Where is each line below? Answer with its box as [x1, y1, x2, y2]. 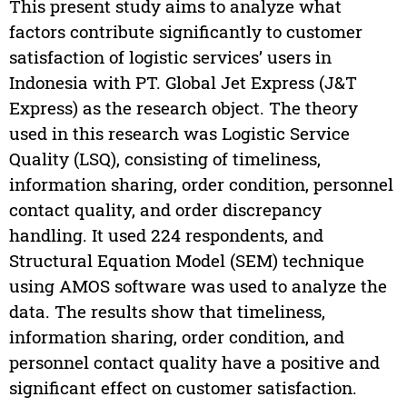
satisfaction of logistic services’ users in [8, 45, 332, 68]
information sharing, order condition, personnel [8, 172, 393, 195]
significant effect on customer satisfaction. [8, 375, 357, 399]
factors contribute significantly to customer [8, 19, 362, 43]
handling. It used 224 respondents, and [8, 223, 323, 246]
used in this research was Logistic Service [8, 121, 350, 144]
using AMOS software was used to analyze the [8, 273, 387, 297]
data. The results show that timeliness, [8, 299, 325, 323]
